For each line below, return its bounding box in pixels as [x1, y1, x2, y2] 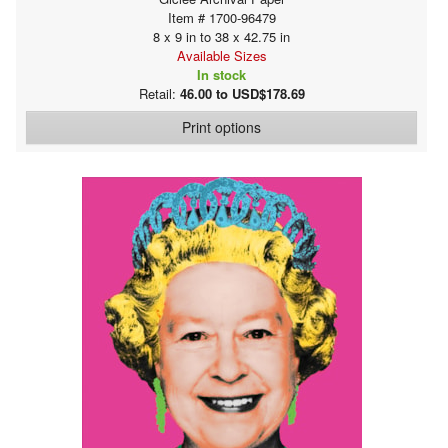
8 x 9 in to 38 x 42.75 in [153, 26, 290, 46]
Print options [182, 116, 261, 137]
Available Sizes [176, 45, 267, 65]
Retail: [138, 83, 180, 103]
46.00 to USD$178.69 [179, 83, 305, 103]
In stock [197, 64, 246, 84]
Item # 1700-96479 [167, 7, 276, 27]
